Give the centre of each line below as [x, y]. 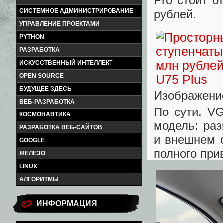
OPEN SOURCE [42, 76]
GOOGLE [32, 140]
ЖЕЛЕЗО [32, 153]
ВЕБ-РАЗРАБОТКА [47, 102]
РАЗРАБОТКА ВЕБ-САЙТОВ [61, 127]
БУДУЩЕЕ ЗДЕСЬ [46, 89]
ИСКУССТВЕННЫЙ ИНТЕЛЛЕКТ [66, 63]
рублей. [175, 14]
